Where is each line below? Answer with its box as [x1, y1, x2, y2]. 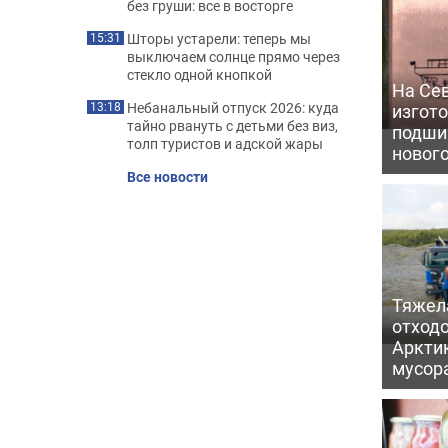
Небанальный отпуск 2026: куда [127, 98, 339, 117]
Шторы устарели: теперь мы [127, 29, 311, 48]
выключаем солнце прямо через [127, 47, 340, 66]
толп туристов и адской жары [127, 134, 323, 153]
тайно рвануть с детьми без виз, [127, 116, 338, 135]
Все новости [127, 167, 208, 186]
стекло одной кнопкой [127, 65, 272, 84]
